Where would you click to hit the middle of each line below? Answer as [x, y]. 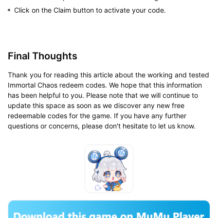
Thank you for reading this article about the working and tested [108, 74]
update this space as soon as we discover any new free [96, 105]
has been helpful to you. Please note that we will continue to [103, 95]
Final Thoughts [42, 56]
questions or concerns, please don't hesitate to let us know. [101, 126]
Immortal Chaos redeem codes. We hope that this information [105, 85]
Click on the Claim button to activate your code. [90, 10]
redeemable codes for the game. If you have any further [97, 115]
